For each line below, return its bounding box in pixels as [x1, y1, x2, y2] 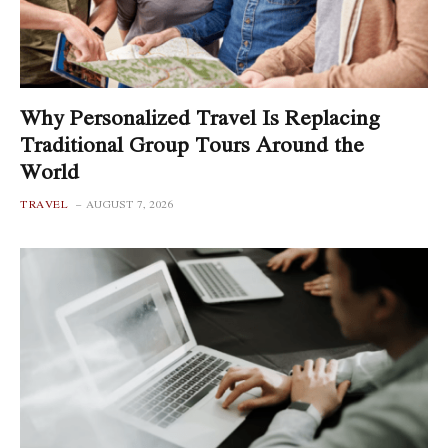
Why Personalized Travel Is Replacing [20, 100, 380, 133]
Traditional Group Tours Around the [20, 127, 364, 160]
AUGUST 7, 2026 [86, 195, 173, 212]
